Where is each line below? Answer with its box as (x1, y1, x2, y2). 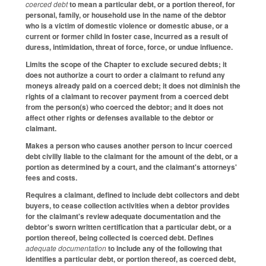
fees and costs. (26, 172, 77, 183)
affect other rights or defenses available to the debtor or (26, 112, 214, 123)
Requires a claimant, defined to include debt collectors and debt (26, 189, 239, 200)
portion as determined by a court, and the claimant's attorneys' (26, 161, 237, 172)
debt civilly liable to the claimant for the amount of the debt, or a (26, 150, 238, 161)
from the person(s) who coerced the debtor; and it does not (26, 101, 223, 112)
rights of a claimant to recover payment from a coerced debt (26, 90, 229, 102)
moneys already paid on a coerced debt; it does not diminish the (26, 80, 240, 91)
